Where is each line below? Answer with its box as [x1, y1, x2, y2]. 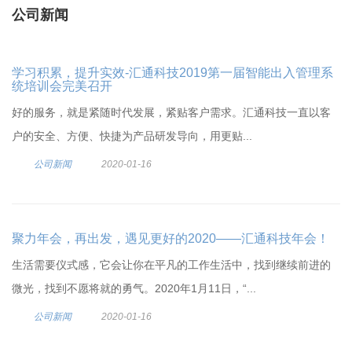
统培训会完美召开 [12, 79, 112, 93]
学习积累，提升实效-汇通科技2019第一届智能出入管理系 [12, 66, 333, 79]
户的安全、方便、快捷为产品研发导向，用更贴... [12, 130, 252, 142]
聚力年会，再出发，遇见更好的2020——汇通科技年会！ [12, 232, 329, 245]
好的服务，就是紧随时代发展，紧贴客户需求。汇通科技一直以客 [12, 106, 331, 119]
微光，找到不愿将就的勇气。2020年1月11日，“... [12, 282, 256, 295]
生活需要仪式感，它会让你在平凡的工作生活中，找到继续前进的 [12, 258, 331, 271]
